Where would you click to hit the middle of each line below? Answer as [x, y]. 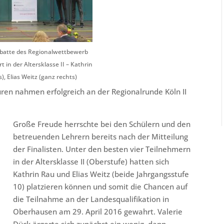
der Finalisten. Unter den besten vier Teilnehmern [102, 149]
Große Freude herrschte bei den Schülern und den [102, 124]
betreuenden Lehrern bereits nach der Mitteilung [101, 137]
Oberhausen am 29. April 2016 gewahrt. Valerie [98, 212]
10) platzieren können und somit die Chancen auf [100, 187]
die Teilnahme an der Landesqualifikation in [91, 199]
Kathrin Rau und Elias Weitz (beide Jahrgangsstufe [101, 174]
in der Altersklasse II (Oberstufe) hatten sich [91, 162]
